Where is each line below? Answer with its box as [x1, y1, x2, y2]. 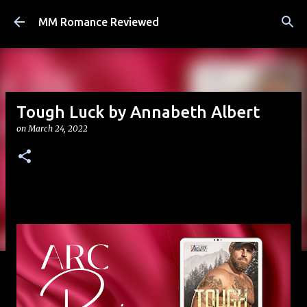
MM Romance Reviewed [38, 16, 159, 28]
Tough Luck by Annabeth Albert [16, 103, 260, 121]
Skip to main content [104, 11, 203, 23]
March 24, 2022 [28, 123, 88, 134]
